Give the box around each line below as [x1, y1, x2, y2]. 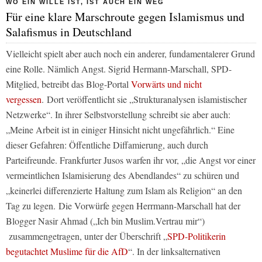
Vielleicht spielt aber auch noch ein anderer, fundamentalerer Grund [6, 47, 255, 60]
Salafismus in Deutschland [6, 24, 132, 40]
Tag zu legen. [6, 199, 56, 212]
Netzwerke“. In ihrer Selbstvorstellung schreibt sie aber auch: [6, 108, 230, 121]
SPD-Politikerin [167, 230, 226, 243]
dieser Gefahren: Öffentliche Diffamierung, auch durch [6, 139, 208, 151]
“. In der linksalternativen [128, 245, 220, 258]
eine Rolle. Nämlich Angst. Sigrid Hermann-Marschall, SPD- [6, 63, 232, 75]
